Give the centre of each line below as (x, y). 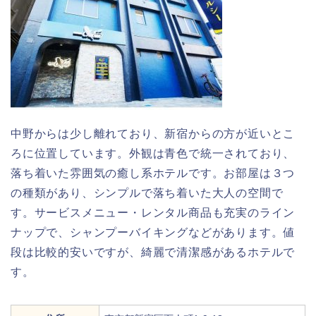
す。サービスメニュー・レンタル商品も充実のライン (153, 213)
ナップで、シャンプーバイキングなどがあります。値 (153, 233)
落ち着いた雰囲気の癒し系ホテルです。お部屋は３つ (153, 174)
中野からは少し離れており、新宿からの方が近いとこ (153, 134)
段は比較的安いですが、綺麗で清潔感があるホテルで (153, 253)
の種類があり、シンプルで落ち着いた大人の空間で (147, 193)
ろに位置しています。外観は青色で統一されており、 (153, 154)
